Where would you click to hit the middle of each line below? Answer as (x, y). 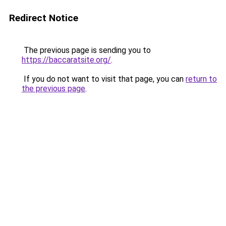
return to (201, 79)
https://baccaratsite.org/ (66, 60)
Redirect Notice (44, 18)
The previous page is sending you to (86, 50)
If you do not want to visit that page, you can (104, 79)
